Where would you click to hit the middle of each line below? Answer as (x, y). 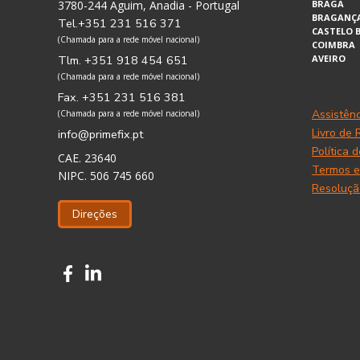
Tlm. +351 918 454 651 (123, 60)
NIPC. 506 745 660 (106, 176)
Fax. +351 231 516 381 (122, 97)
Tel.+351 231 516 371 (120, 23)
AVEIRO (329, 58)
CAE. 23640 (87, 158)
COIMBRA (333, 45)
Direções (95, 214)
